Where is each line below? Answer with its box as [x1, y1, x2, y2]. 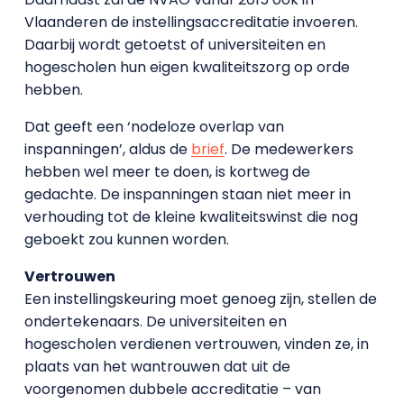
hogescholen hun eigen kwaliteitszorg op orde [23, 57, 350, 78]
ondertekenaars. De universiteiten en [23, 311, 287, 332]
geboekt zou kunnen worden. [23, 229, 229, 250]
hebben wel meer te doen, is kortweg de [23, 161, 310, 182]
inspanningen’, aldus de [23, 139, 191, 160]
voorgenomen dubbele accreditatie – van [23, 379, 321, 399]
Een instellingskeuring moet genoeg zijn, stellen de [23, 289, 377, 309]
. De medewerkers [224, 139, 353, 160]
